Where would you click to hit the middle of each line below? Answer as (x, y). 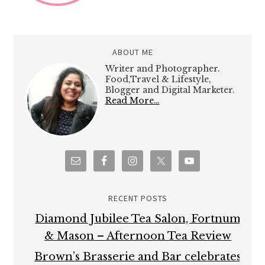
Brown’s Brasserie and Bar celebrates (138, 257)
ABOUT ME (132, 52)
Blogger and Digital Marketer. (170, 90)
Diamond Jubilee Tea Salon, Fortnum (138, 219)
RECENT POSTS (138, 198)
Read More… (132, 101)
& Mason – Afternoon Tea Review (138, 236)
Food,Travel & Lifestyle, (158, 80)
